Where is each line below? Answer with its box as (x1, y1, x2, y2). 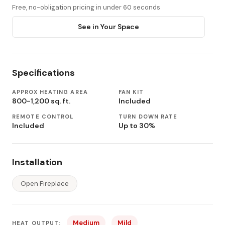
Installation (12, 156, 62, 169)
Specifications (12, 67, 75, 79)
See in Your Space (78, 22, 139, 32)
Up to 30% (119, 121, 155, 131)
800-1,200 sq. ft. (12, 96, 70, 106)
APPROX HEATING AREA (12, 88, 88, 96)
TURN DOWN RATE (119, 113, 178, 121)
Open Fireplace (21, 179, 69, 188)
